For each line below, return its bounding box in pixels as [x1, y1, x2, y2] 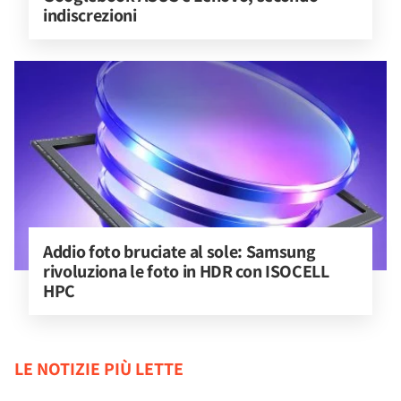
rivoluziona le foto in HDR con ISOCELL [43, 259, 333, 283]
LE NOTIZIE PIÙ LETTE [14, 356, 183, 380]
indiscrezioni [43, 3, 137, 27]
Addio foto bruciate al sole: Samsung [43, 239, 320, 263]
